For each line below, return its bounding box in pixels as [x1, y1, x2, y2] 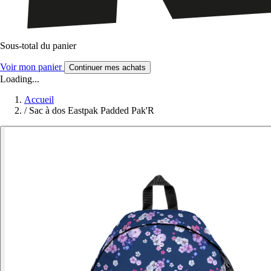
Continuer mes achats [69, 63, 146, 73]
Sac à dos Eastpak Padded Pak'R [29, 105, 154, 116]
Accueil [24, 94, 54, 105]
